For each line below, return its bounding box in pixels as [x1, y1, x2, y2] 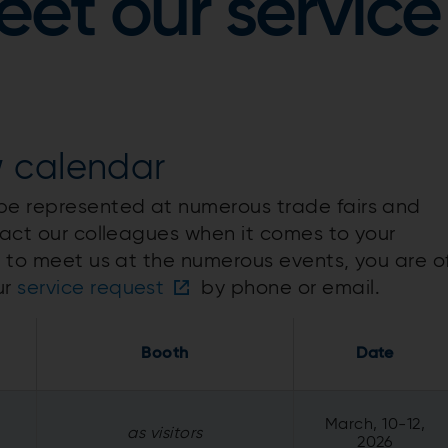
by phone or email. [195, 277, 381, 299]
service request [17, 277, 165, 299]
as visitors [127, 425, 203, 442]
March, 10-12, [324, 416, 426, 433]
